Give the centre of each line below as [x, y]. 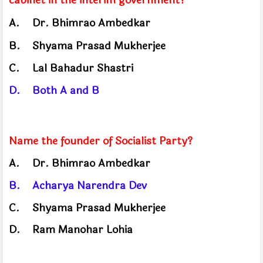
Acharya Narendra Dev [91, 185]
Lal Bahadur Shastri [84, 68]
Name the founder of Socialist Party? [102, 141]
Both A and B [66, 90]
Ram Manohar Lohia [82, 229]
